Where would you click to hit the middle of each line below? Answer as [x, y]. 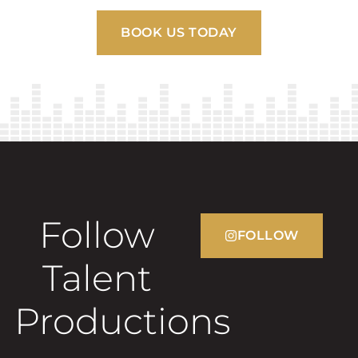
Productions [123, 321]
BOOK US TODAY [179, 33]
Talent [97, 278]
